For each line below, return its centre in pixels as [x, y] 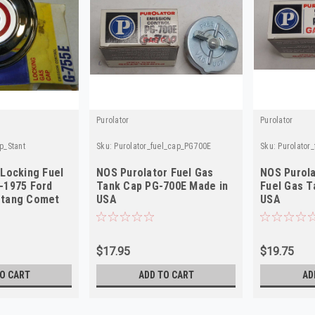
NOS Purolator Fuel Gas [155, 173]
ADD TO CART [166, 275]
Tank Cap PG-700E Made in [162, 186]
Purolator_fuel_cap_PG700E [163, 147]
